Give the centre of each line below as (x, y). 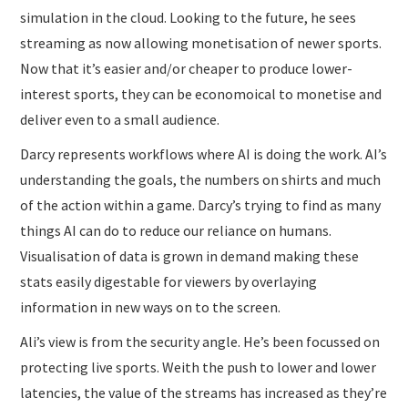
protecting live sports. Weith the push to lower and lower (199, 367)
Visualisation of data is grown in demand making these (190, 255)
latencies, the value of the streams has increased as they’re (204, 392)
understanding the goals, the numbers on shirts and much (201, 179)
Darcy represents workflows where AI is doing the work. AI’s (204, 153)
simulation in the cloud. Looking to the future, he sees (189, 17)
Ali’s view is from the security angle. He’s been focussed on (200, 341)
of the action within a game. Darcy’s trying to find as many (201, 204)
